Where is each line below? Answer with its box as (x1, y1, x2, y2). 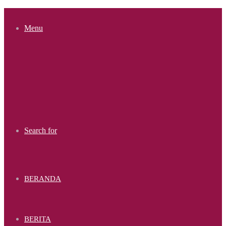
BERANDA (24, 175, 61, 183)
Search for (24, 126, 57, 135)
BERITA (24, 215, 51, 223)
